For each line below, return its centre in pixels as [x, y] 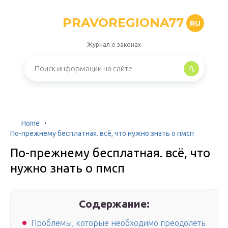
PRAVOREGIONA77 [123, 23]
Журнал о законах [114, 45]
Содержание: [115, 204]
